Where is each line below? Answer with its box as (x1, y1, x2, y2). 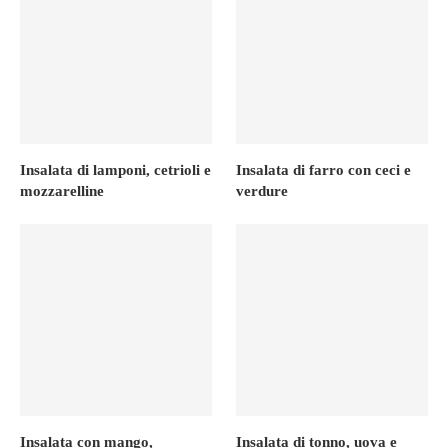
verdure (236, 182, 289, 199)
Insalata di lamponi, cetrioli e (20, 161, 211, 178)
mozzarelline (20, 182, 104, 199)
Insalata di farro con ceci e (236, 161, 412, 178)
